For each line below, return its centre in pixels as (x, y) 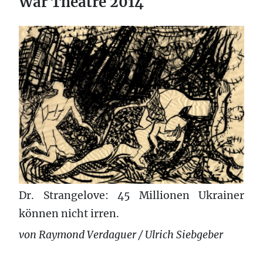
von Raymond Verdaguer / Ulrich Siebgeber (121, 235)
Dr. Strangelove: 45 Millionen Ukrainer (131, 195)
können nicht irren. (69, 213)
